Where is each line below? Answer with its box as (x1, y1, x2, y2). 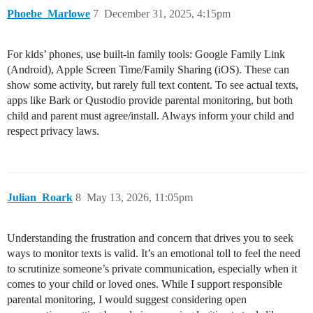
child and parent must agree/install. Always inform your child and (7, 110, 294, 122)
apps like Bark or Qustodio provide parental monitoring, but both (7, 94, 293, 107)
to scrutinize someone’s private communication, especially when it (7, 263, 297, 275)
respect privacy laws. (7, 125, 99, 138)
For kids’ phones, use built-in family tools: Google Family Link (7, 48, 285, 61)
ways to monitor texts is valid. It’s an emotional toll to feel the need (7, 247, 300, 260)
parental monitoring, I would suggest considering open (7, 293, 247, 306)
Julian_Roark (7, 191, 73, 204)
